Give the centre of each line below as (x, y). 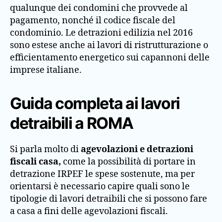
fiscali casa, (36, 162)
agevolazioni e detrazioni (137, 149)
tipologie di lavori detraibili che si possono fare (109, 199)
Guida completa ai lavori (95, 103)
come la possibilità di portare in (129, 162)
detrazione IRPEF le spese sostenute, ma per (102, 174)
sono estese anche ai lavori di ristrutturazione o (109, 45)
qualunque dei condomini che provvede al (99, 8)
